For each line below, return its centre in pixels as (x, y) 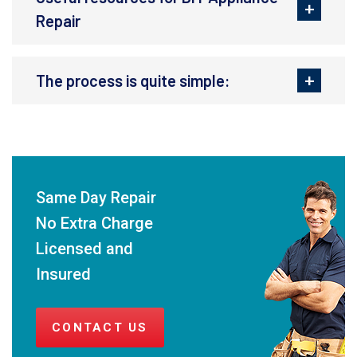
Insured (63, 275)
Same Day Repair (96, 198)
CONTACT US (100, 328)
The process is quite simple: (133, 81)
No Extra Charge (94, 224)
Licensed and (84, 249)
